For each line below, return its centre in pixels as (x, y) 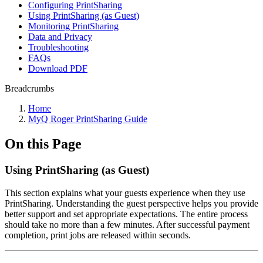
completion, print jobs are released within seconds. (98, 235)
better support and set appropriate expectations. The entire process (126, 214)
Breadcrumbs (29, 88)
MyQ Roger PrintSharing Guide (88, 119)
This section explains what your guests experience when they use (125, 193)
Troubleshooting (58, 47)
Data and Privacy (60, 37)
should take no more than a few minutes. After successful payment (127, 224)
